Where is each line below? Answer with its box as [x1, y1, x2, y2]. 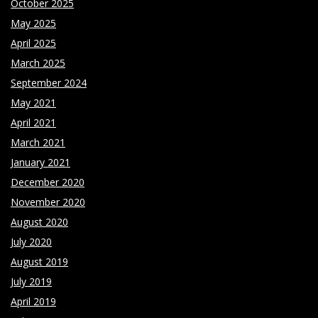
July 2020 [11, 234, 52, 248]
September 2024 [11, 75, 87, 89]
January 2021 [11, 155, 70, 169]
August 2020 [11, 214, 68, 229]
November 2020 [11, 194, 85, 209]
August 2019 [11, 254, 68, 268]
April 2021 [11, 115, 56, 129]
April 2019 [11, 294, 56, 308]
